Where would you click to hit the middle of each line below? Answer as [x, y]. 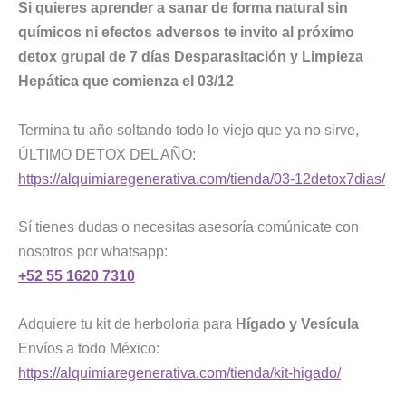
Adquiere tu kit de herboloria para [127, 324]
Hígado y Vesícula [297, 324]
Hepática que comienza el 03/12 [128, 81]
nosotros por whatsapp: [93, 251]
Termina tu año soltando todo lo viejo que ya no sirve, [188, 129]
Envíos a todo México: [89, 348]
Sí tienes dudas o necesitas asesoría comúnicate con [188, 226]
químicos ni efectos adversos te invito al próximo [186, 32]
